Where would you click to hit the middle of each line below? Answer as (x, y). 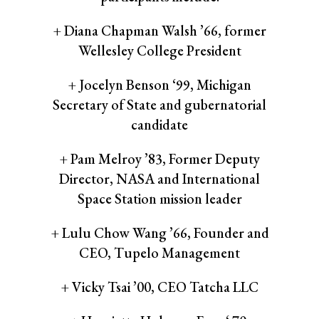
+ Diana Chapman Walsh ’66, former (159, 31)
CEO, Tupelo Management (159, 253)
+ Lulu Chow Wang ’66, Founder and (159, 233)
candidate (159, 125)
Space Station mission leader (159, 199)
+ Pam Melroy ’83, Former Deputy (159, 159)
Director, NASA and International (159, 179)
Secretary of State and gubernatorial (159, 105)
